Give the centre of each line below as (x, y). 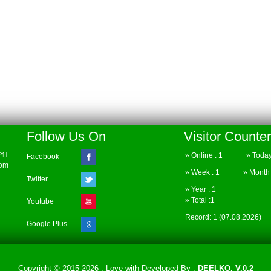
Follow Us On (66, 137)
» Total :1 (200, 201)
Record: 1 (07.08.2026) (223, 217)
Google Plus (47, 224)
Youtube (40, 202)
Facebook (43, 157)
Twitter (37, 179)
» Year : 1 (209, 190)
